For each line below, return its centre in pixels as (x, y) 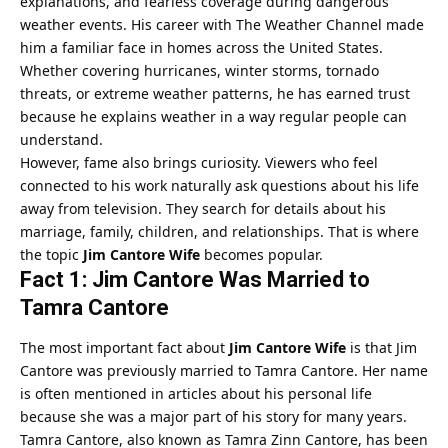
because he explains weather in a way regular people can (213, 116)
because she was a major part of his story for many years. (213, 417)
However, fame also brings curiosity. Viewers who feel (199, 162)
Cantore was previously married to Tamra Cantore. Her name (224, 371)
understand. (61, 139)
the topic (51, 254)
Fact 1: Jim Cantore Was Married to (195, 279)
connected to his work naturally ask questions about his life (219, 185)
